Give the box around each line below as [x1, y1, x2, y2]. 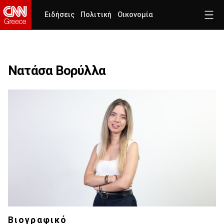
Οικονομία [117, 10, 153, 19]
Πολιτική [80, 10, 111, 19]
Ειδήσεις [44, 10, 74, 19]
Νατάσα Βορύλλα [8, 63, 106, 78]
